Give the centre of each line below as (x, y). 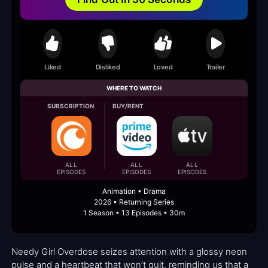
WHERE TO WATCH (134, 88)
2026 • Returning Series (134, 202)
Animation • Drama (134, 191)
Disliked (108, 67)
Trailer (215, 67)
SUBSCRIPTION (71, 106)
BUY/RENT (128, 106)
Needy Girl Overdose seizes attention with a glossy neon (129, 252)
